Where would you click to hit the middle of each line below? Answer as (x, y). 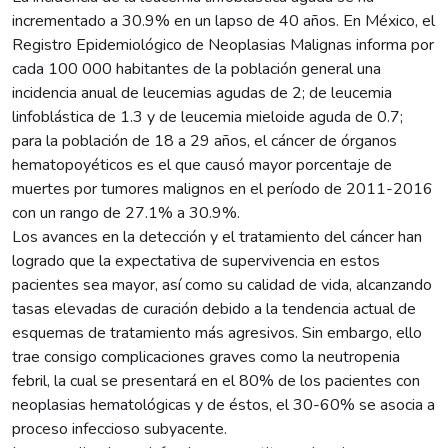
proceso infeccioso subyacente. (119, 428)
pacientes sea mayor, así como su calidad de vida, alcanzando (222, 284)
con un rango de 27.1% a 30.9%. (126, 212)
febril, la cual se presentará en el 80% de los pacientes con (216, 380)
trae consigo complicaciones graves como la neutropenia (206, 356)
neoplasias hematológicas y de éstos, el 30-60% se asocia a (223, 404)
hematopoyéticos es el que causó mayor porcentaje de (202, 164)
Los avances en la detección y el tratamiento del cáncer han (217, 236)
